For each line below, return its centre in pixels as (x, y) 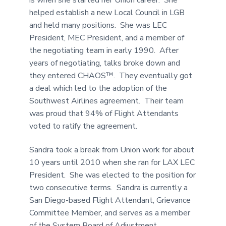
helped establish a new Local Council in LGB (107, 12)
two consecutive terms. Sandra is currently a (109, 187)
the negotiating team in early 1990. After (104, 50)
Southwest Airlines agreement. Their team (107, 101)
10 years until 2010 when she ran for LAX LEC (112, 162)
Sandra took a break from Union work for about (112, 150)
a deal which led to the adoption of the (98, 88)
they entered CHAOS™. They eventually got (111, 75)
